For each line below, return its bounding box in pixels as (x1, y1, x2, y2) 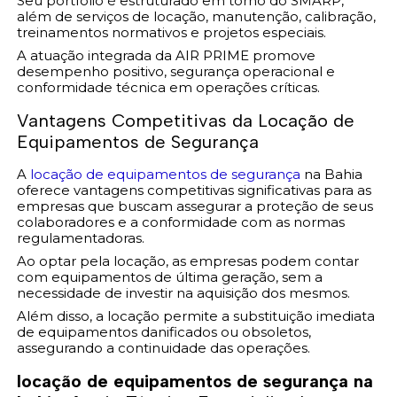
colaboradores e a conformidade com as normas (17, 213, 346, 230)
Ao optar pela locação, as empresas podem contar (17, 252, 360, 269)
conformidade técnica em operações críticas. (17, 78, 321, 96)
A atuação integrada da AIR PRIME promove (17, 46, 316, 64)
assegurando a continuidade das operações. (17, 339, 311, 356)
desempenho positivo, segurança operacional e (17, 62, 336, 80)
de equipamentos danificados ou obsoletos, (17, 323, 312, 340)
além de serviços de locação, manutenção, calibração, (17, 7, 377, 25)
